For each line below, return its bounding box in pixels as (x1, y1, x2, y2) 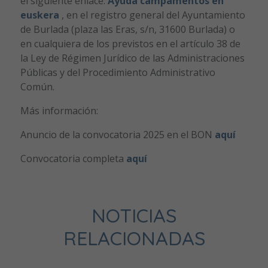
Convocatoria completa (20, 152, 126, 166)
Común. (20, 80, 54, 94)
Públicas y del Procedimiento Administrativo (20, 66, 215, 80)
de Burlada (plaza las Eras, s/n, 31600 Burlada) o (20, 23, 235, 36)
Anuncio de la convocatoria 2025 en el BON (20, 128, 215, 142)
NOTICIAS (92, 203, 176, 228)
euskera (20, 8, 59, 22)
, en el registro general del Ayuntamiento (59, 8, 245, 22)
